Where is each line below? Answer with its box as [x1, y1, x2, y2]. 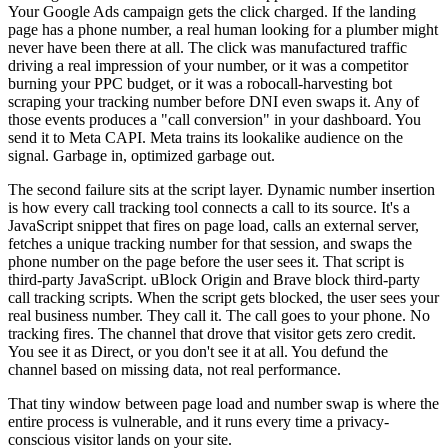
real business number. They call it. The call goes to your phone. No [8, 307, 430, 325]
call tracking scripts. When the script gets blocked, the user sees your [8, 289, 439, 307]
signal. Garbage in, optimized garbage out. [8, 147, 275, 165]
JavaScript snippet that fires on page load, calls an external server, [8, 217, 419, 235]
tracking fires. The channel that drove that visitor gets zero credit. [8, 325, 416, 343]
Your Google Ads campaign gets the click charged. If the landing [8, 3, 416, 21]
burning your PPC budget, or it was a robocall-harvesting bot [8, 75, 392, 93]
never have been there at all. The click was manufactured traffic [8, 39, 407, 57]
